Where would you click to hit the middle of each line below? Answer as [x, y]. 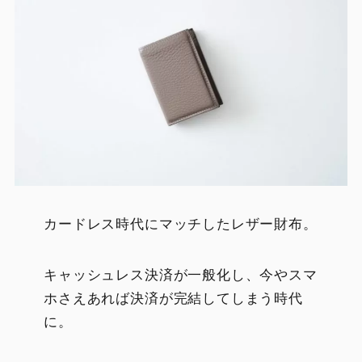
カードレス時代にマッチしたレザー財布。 [181, 224]
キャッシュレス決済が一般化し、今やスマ [181, 275]
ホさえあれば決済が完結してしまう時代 [173, 298]
